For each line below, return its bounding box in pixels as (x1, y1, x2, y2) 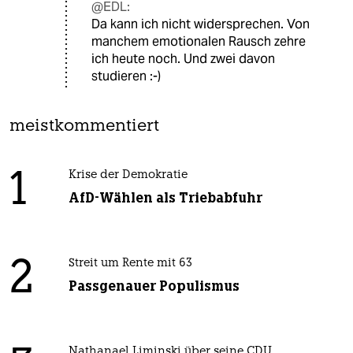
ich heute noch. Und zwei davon (91, 50, 275, 68)
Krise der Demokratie (68, 169, 188, 182)
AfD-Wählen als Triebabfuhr (68, 189, 262, 207)
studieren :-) (91, 68, 161, 85)
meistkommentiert (9, 118, 159, 136)
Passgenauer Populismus (68, 277, 240, 295)
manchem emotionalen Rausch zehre (91, 33, 306, 50)
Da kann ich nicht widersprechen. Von (91, 16, 310, 33)
